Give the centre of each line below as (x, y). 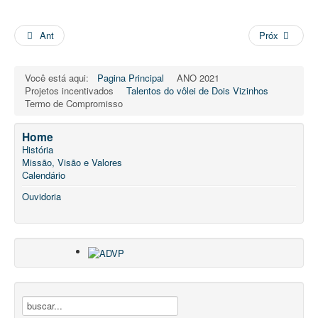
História (38, 149)
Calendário (44, 175)
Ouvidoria (42, 196)
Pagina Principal (131, 78)
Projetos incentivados (71, 91)
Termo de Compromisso (74, 103)
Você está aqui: (60, 78)
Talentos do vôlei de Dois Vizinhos (197, 91)
